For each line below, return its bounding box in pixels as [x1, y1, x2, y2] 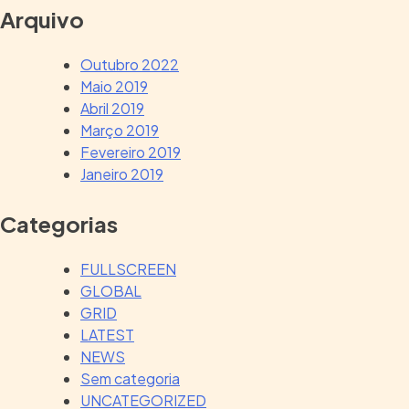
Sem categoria [80, 368, 180, 388]
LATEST [80, 324, 134, 344]
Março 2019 [80, 120, 159, 140]
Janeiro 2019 [80, 163, 163, 184]
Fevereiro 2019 [80, 142, 181, 162]
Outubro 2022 [80, 54, 179, 74]
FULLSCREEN [80, 258, 176, 278]
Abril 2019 [80, 98, 144, 118]
